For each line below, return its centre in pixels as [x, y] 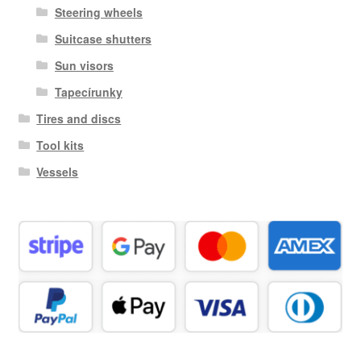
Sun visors [84, 65]
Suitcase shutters [103, 38]
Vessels [58, 171]
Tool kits [60, 145]
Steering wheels [98, 12]
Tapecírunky [88, 91]
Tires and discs [79, 118]
